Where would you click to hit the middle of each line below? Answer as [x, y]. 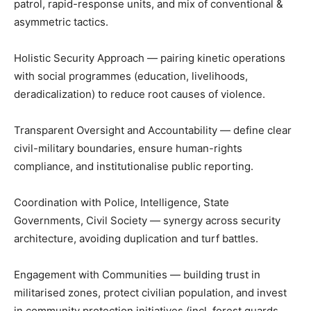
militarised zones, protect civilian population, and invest [150, 293]
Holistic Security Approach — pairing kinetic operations [150, 58]
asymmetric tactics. [61, 22]
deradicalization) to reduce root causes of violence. [140, 94]
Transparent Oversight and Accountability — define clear [153, 131]
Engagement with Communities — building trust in [137, 275]
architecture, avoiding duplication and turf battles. [136, 239]
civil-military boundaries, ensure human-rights [128, 149]
